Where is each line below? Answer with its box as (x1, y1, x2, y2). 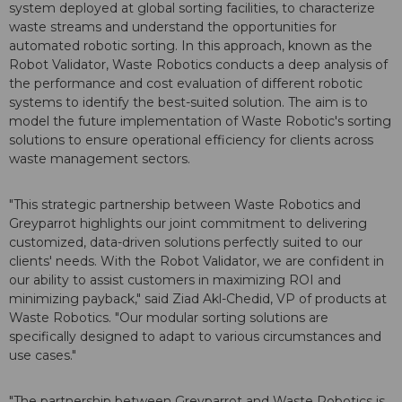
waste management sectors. (9, 151, 190, 168)
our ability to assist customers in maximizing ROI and (9, 272, 341, 289)
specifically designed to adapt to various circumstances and (9, 328, 381, 345)
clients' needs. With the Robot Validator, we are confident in (9, 253, 384, 270)
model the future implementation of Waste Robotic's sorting (9, 113, 391, 130)
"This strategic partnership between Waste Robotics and (9, 197, 361, 214)
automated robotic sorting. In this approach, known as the (9, 38, 372, 55)
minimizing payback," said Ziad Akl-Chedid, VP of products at (9, 291, 387, 308)
